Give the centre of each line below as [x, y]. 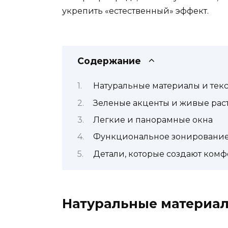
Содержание [109, 61]
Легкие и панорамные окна [153, 120]
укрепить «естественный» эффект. [135, 11]
